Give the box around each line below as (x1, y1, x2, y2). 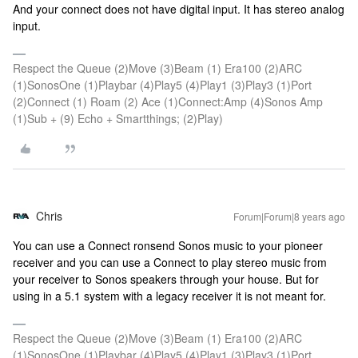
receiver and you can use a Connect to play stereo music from (13, 254, 327, 270)
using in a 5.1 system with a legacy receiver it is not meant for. (13, 288, 326, 304)
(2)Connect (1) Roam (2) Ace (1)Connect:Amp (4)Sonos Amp (13, 93, 323, 109)
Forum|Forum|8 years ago (233, 209, 345, 223)
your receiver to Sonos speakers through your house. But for (13, 271, 319, 287)
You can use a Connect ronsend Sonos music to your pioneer (13, 237, 323, 253)
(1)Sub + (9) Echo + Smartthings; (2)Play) (13, 110, 223, 126)
